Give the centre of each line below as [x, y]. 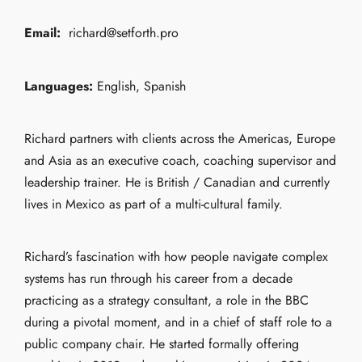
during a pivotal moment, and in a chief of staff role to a [178, 322]
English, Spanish [139, 86]
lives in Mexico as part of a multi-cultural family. [154, 204]
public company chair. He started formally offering [162, 344]
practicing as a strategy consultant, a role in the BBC [166, 301]
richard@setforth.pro [122, 33]
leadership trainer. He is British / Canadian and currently [177, 183]
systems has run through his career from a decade [158, 279]
